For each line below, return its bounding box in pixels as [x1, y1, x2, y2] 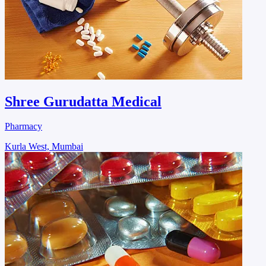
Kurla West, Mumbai [5, 141, 83, 152]
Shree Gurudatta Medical [5, 93, 161, 109]
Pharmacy [5, 121, 42, 132]
